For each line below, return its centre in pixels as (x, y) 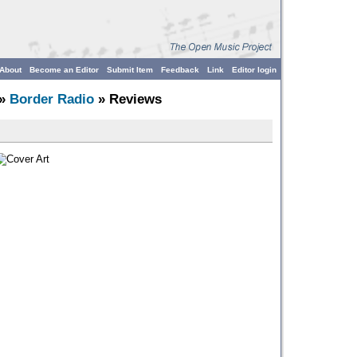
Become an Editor (64, 70)
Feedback (180, 70)
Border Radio (52, 99)
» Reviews (128, 99)
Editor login (254, 70)
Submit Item (130, 70)
